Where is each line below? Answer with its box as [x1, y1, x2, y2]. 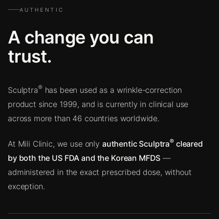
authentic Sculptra [102, 139, 170, 149]
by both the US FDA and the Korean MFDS [8, 153, 161, 163]
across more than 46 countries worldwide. [8, 113, 160, 123]
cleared [174, 139, 203, 149]
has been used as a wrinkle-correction [42, 85, 182, 95]
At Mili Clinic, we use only [8, 139, 102, 149]
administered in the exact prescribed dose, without [8, 167, 192, 177]
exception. [8, 181, 45, 192]
